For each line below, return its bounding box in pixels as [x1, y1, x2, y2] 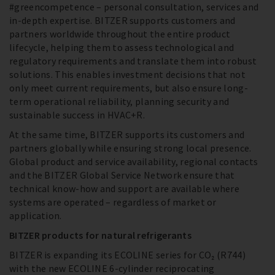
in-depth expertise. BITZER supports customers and [9, 14, 236, 27]
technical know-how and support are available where [9, 182, 239, 195]
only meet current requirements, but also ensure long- [9, 82, 248, 95]
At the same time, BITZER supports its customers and [9, 128, 245, 141]
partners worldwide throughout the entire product [9, 28, 231, 41]
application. [9, 209, 62, 222]
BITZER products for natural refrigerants [9, 229, 192, 242]
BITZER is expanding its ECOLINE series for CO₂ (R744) [9, 249, 246, 261]
